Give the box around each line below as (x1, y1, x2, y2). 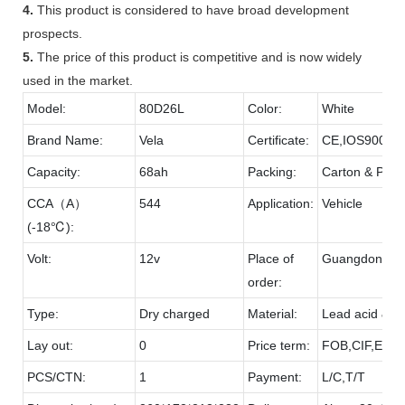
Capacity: (27, 164, 80, 179)
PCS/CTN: (27, 369, 86, 384)
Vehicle (322, 195, 363, 211)
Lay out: (27, 337, 73, 353)
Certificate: (248, 132, 309, 147)
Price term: (248, 337, 310, 353)
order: (248, 274, 282, 289)
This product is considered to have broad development (33, 2, 349, 17)
